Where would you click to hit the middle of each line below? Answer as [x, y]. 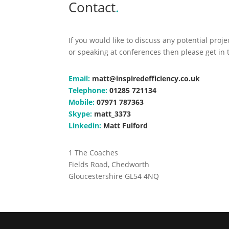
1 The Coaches [94, 152]
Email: [79, 79]
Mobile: [82, 102]
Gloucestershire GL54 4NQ [114, 176]
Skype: [81, 114]
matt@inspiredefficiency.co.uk [146, 79]
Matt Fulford [126, 126]
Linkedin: [85, 126]
